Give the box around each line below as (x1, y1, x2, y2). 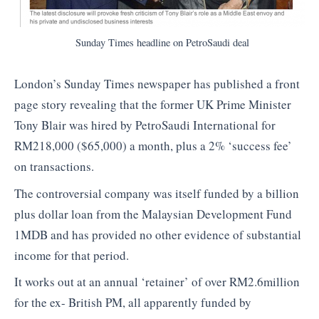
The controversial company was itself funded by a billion (14, 184, 299, 202)
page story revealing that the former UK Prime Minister (14, 96, 291, 113)
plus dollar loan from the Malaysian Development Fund (14, 205, 292, 222)
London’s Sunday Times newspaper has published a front (14, 75, 300, 93)
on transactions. (14, 158, 94, 175)
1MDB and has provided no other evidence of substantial (14, 226, 301, 243)
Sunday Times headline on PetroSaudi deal (75, 35, 249, 49)
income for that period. (14, 246, 129, 263)
